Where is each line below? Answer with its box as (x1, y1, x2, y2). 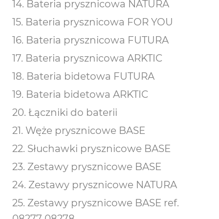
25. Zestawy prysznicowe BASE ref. (12, 197, 179, 209)
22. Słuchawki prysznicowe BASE (12, 143, 171, 154)
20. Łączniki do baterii (12, 107, 117, 118)
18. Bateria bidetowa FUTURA (12, 70, 154, 82)
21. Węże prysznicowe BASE (12, 125, 145, 136)
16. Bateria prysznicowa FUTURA (12, 34, 169, 46)
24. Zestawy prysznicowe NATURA (12, 179, 177, 191)
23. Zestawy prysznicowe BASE (12, 161, 161, 173)
